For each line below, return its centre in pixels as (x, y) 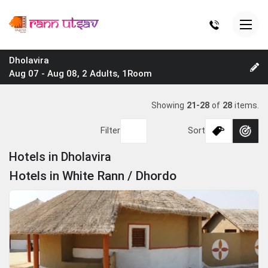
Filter (111, 130)
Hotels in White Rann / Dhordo (93, 176)
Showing (169, 105)
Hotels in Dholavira (60, 157)
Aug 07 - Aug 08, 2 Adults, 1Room (80, 74)
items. (246, 105)
